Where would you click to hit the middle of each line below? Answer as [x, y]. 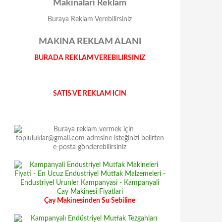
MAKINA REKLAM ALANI [90, 42]
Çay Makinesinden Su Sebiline [90, 201]
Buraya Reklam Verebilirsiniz [90, 19]
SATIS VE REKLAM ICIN [90, 94]
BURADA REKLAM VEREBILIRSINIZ [90, 58]
